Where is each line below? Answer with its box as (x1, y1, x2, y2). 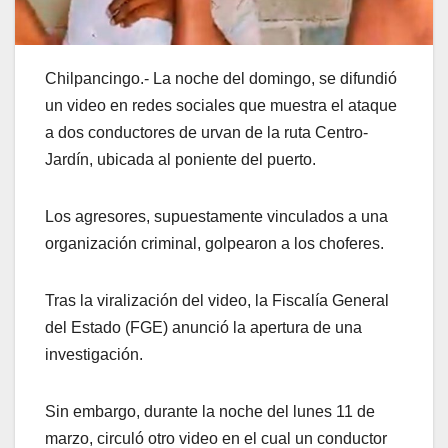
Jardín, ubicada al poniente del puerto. (45, 151, 316, 169)
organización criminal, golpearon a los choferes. (45, 235, 384, 253)
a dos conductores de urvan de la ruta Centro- (45, 124, 368, 142)
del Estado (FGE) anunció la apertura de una (45, 319, 362, 337)
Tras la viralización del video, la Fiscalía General (45, 292, 389, 310)
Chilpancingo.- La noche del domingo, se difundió (45, 70, 397, 88)
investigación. (45, 346, 143, 364)
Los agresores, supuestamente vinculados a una (45, 208, 388, 226)
